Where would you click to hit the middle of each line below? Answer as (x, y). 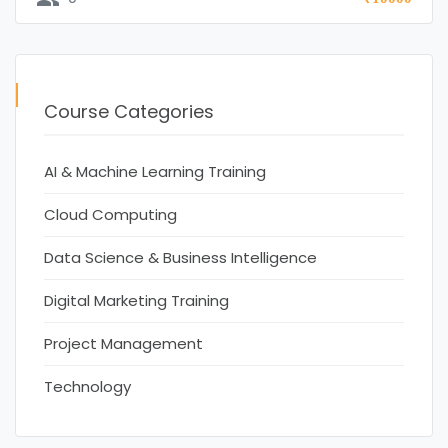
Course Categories (129, 111)
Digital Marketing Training (136, 301)
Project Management (123, 344)
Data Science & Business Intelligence (180, 258)
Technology (87, 387)
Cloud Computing (110, 215)
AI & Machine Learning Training (155, 172)
